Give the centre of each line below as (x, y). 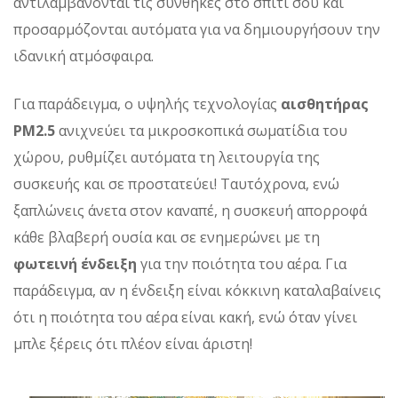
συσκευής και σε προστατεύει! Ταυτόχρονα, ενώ (176, 183)
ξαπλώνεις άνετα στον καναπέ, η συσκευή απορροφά (190, 210)
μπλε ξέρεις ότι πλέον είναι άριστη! (133, 343)
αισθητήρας (325, 103)
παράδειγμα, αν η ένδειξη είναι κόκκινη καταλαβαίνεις (197, 290)
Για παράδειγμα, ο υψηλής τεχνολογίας (147, 103)
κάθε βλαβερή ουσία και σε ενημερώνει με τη (167, 237)
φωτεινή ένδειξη (75, 263)
